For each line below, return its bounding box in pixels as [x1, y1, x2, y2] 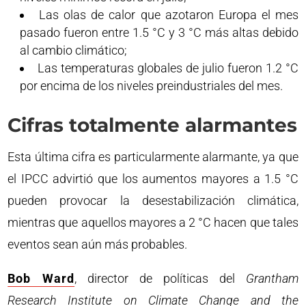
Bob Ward [8, 271, 75, 286]
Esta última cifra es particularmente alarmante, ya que [8, 150, 298, 165]
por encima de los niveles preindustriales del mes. [20, 79, 283, 94]
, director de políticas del [74, 271, 246, 286]
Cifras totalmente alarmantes [8, 113, 298, 137]
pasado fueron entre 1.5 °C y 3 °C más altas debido [20, 25, 298, 40]
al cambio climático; [20, 43, 128, 58]
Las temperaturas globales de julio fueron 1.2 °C [38, 61, 298, 76]
